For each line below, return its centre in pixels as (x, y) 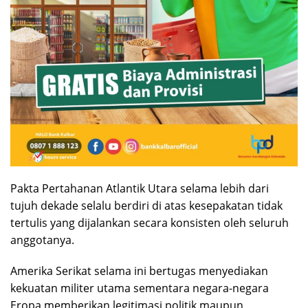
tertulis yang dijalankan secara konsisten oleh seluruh (150, 222)
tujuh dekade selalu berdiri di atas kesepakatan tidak (146, 205)
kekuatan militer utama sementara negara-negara (140, 288)
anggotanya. (42, 240)
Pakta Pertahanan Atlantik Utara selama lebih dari (140, 188)
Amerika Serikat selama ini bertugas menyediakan (139, 271)
